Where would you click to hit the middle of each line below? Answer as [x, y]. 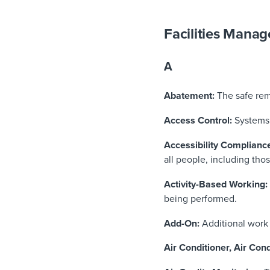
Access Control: [199, 121]
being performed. [200, 199]
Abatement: [190, 96]
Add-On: [182, 223]
